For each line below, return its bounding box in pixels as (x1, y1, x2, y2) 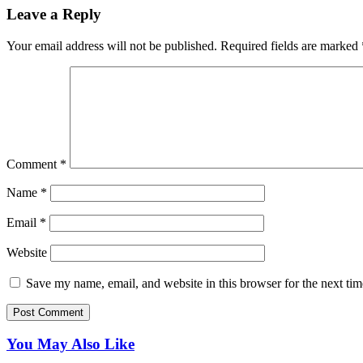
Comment (6, 156, 60, 171)
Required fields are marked (220, 38, 361, 53)
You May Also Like (6, 335, 135, 353)
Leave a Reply (6, 6, 101, 23)
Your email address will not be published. (6, 38, 217, 53)
